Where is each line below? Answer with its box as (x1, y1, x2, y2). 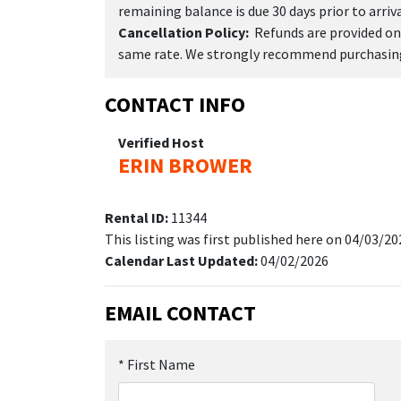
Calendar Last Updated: (105, 251, 260, 269)
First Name (127, 354, 195, 373)
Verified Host (118, 132, 204, 151)
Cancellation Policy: (118, 22, 249, 41)
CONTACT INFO (105, 90, 245, 118)
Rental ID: (105, 208, 171, 226)
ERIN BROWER (118, 150, 252, 179)
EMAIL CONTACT (105, 298, 256, 327)
